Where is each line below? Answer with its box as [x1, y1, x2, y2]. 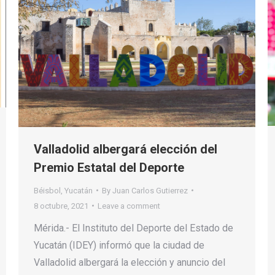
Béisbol [34, 185, 61, 195]
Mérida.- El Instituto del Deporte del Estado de [34, 222, 233, 234]
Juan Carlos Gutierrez [112, 185, 188, 195]
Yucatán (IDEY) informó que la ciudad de [34, 239, 204, 251]
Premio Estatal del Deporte [34, 160, 184, 175]
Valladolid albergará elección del [34, 141, 217, 157]
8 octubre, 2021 [34, 201, 88, 211]
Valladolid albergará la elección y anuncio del [34, 256, 225, 268]
